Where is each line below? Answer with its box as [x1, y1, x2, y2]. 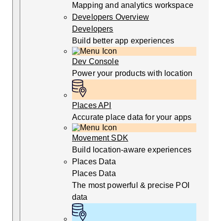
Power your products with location [72, 69, 193, 78]
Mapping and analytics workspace [72, 1, 193, 10]
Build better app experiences [72, 37, 175, 45]
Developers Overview [72, 13, 149, 22]
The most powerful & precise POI [72, 181, 189, 190]
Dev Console [72, 57, 119, 66]
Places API [72, 101, 111, 110]
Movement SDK [72, 134, 128, 143]
